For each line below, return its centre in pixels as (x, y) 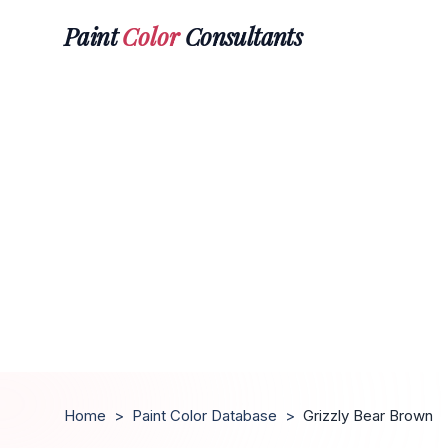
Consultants (241, 35)
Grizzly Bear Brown (368, 415)
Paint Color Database (204, 415)
